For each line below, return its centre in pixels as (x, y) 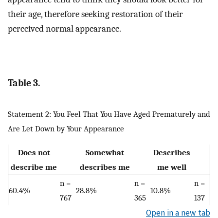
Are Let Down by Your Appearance (66, 129)
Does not (34, 152)
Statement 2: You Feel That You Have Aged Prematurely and (109, 114)
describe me (34, 167)
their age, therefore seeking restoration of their (95, 14)
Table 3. (24, 83)
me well (172, 167)
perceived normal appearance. (64, 29)
